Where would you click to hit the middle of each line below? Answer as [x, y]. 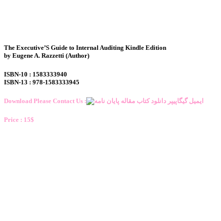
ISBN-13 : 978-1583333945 [42, 82]
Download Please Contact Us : [45, 101]
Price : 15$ [19, 120]
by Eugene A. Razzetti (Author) [47, 55]
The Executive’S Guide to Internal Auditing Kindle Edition [85, 47]
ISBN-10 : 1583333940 [36, 74]
